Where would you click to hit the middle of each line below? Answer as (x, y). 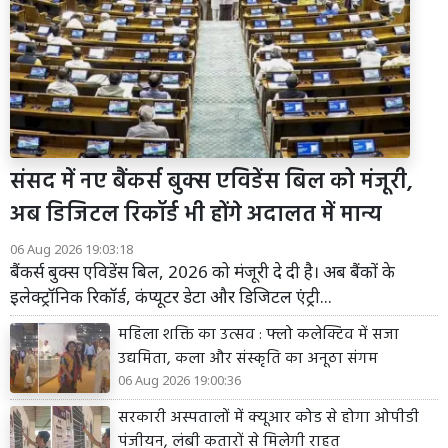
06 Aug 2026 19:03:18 (71, 248)
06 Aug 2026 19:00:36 (179, 379)
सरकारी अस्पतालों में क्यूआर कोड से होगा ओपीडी (268, 418)
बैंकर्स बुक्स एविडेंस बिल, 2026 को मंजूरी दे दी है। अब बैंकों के (202, 271)
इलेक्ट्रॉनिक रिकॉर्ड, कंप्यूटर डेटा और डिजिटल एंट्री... (171, 296)
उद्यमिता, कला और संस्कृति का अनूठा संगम (248, 358)
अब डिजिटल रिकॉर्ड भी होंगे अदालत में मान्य (196, 215)
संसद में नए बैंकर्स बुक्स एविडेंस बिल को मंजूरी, (211, 182)
